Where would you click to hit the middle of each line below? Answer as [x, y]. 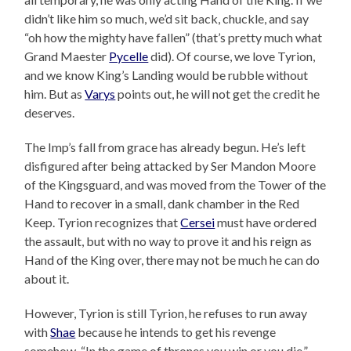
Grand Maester [67, 56]
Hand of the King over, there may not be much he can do [172, 260]
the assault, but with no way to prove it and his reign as [168, 241]
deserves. [50, 113]
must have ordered [266, 223]
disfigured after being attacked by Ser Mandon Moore [170, 166]
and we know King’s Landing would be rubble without [166, 75]
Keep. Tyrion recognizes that [103, 223]
